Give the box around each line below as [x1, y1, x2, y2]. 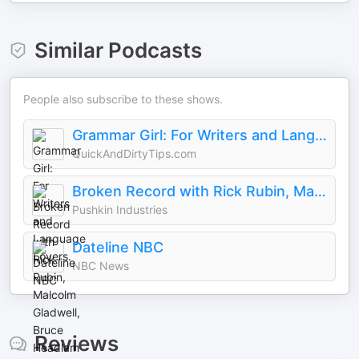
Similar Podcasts [34, 38, 202, 63]
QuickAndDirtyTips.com [72, 147, 196, 161]
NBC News [72, 259, 129, 273]
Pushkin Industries [72, 203, 167, 217]
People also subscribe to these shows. [23, 92, 223, 107]
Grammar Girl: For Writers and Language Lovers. [315, 127, 327, 144]
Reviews [34, 331, 119, 357]
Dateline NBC [72, 239, 163, 256]
